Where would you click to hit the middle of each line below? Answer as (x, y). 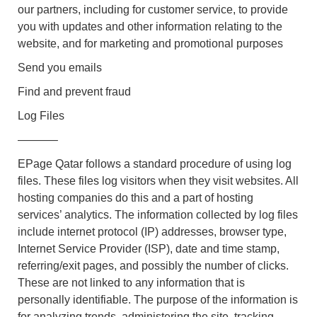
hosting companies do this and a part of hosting (136, 197)
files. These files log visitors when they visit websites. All (158, 180)
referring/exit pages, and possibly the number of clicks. (153, 265)
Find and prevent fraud (74, 91)
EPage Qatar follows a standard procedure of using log (155, 163)
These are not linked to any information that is (131, 282)
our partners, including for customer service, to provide (153, 9)
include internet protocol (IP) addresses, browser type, (152, 231)
